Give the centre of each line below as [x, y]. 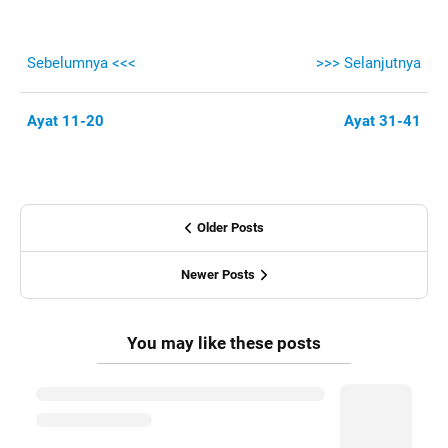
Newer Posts [218, 274]
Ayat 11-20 [66, 121]
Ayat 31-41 [382, 121]
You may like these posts [224, 343]
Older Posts [230, 227]
